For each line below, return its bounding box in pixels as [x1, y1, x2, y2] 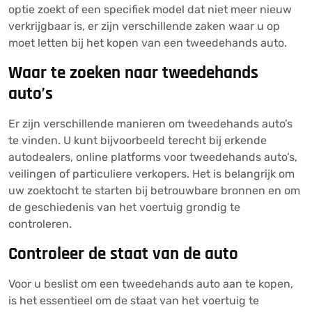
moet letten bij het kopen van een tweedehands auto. [8, 36, 287, 49]
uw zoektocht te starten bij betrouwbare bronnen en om [8, 184, 300, 197]
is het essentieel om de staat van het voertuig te [8, 294, 259, 307]
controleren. [8, 217, 72, 231]
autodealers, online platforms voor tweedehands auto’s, [8, 150, 297, 164]
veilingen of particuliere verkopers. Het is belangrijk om [8, 167, 295, 180]
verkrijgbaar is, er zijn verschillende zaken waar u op [8, 19, 280, 33]
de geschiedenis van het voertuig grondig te [8, 201, 240, 214]
